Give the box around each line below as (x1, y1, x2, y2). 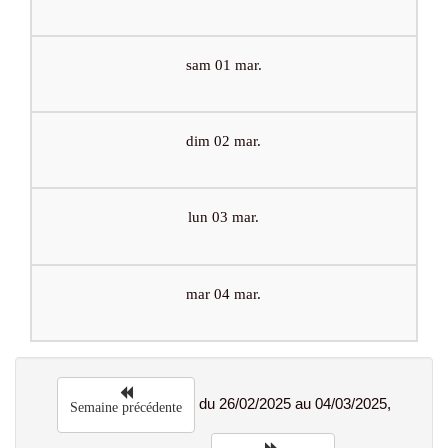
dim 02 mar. (186, 132, 262, 149)
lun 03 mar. (188, 209, 260, 226)
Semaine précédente (70, 400, 182, 415)
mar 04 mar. (186, 285, 262, 302)
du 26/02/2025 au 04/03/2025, (195, 394, 391, 412)
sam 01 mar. (186, 56, 262, 73)
